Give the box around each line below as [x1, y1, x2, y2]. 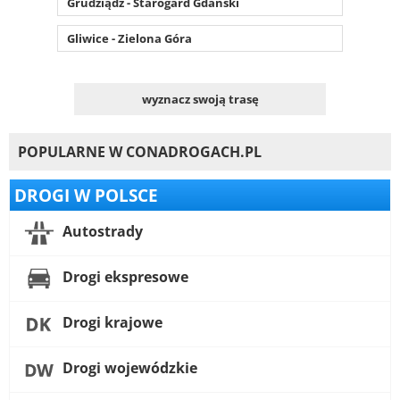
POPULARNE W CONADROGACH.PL [18, 141, 262, 162]
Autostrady [59, 221, 143, 242]
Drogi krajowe [59, 312, 162, 333]
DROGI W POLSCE [14, 183, 158, 206]
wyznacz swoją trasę [141, 90, 259, 107]
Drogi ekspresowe [59, 267, 188, 287]
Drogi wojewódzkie [59, 358, 197, 379]
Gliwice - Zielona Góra [67, 29, 192, 46]
